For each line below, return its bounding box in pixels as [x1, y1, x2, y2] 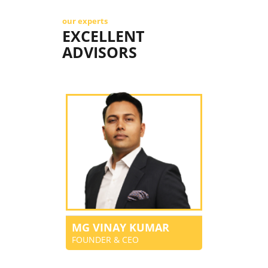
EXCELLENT [62, 26, 144, 47]
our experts [62, 16, 108, 27]
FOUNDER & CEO [72, 233, 139, 245]
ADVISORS [62, 42, 137, 63]
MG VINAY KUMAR [72, 220, 169, 234]
